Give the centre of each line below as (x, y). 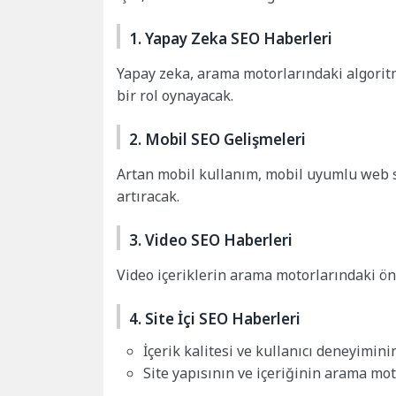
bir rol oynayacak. (175, 96)
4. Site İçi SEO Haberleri (215, 318)
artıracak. (148, 196)
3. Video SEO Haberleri (211, 240)
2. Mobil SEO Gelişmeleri (217, 139)
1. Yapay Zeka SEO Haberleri (231, 39)
